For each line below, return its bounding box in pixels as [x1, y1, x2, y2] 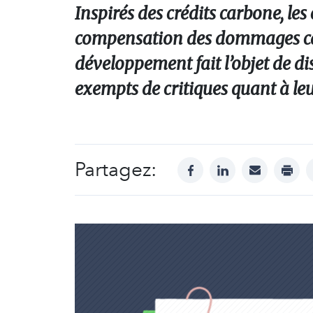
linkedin [222, 158, 263, 172]
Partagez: [75, 158, 156, 181]
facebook [190, 158, 239, 172]
